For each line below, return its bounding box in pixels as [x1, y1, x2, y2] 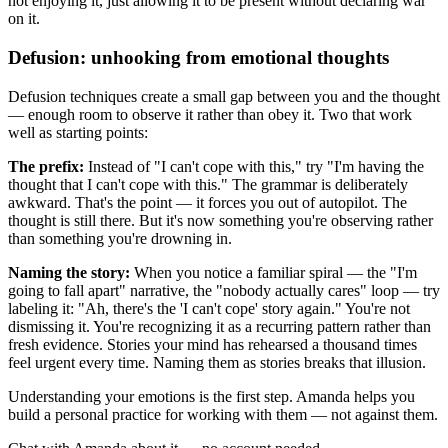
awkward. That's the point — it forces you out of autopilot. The [8, 193, 407, 211]
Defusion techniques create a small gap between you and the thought [8, 87, 440, 105]
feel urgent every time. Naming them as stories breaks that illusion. [8, 353, 426, 371]
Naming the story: [8, 263, 130, 281]
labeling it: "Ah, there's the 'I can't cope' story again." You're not [8, 299, 410, 317]
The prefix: [8, 157, 84, 175]
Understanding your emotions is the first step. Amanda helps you [8, 387, 415, 405]
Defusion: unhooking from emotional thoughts [8, 46, 389, 68]
